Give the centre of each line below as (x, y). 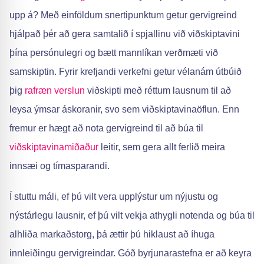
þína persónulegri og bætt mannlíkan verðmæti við (114, 53)
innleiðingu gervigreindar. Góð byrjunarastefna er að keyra (131, 253)
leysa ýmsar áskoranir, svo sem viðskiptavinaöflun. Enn (124, 109)
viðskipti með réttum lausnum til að (158, 90)
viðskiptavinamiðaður (54, 147)
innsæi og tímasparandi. (60, 166)
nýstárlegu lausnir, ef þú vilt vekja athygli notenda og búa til (132, 215)
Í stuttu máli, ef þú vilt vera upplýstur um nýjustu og (114, 197)
